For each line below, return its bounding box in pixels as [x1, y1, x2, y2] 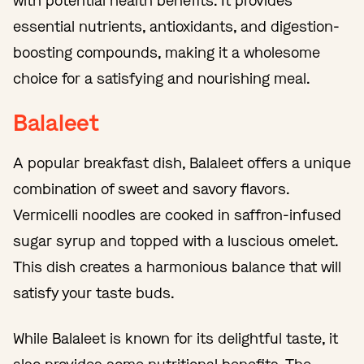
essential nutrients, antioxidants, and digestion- [13, 16, 340, 37]
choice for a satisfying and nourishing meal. [13, 68, 310, 89]
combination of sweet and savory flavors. [13, 179, 289, 199]
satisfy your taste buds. [13, 283, 175, 303]
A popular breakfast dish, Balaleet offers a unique [13, 153, 351, 173]
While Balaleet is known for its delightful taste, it [13, 328, 338, 349]
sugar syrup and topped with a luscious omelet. [13, 231, 338, 251]
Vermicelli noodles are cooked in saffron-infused [13, 205, 341, 225]
